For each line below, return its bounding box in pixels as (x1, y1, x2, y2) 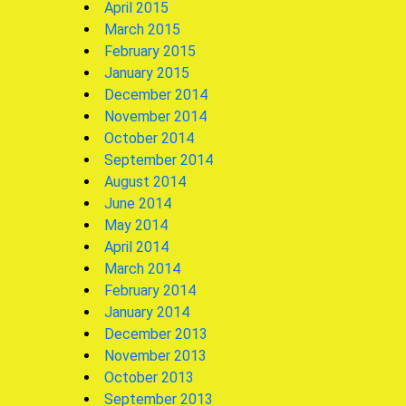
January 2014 (104, 303, 189, 321)
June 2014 (104, 194, 171, 212)
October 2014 (104, 129, 194, 147)
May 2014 (104, 216, 168, 234)
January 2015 (104, 63, 189, 82)
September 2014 (104, 150, 213, 169)
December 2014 (104, 85, 208, 103)
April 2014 (104, 237, 169, 256)
